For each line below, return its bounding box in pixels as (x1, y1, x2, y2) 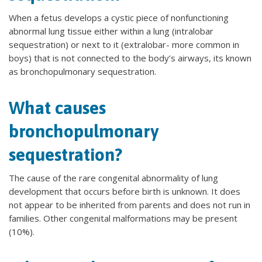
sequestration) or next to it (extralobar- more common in (9, 39, 239, 50)
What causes (9, 98, 106, 118)
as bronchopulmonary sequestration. (9, 65, 156, 77)
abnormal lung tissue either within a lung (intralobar (9, 25, 213, 37)
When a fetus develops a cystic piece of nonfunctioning (9, 12, 229, 23)
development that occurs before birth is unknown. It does (9, 185, 240, 197)
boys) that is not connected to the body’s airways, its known (9, 52, 251, 64)
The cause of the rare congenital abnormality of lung (9, 172, 218, 184)
